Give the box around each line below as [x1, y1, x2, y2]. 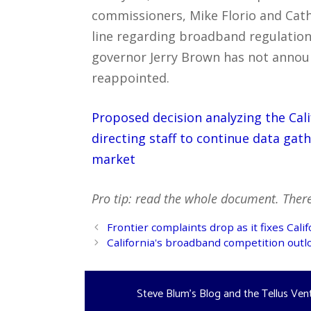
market [92, 150, 135, 167]
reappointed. [92, 69, 169, 86]
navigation [91, 234, 144, 249]
